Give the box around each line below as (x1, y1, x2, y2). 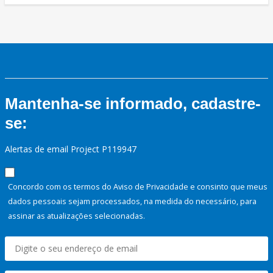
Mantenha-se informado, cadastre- (5, 94, 261, 113)
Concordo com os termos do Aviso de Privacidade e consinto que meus (8, 181, 268, 193)
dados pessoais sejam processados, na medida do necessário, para (8, 196, 257, 207)
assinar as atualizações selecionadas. (8, 210, 145, 222)
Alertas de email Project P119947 (5, 143, 136, 155)
